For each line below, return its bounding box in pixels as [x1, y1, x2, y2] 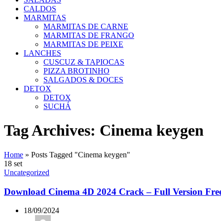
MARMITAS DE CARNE [43, 22, 128, 31]
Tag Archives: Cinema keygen [4, 121, 204, 140]
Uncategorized [4, 168, 49, 177]
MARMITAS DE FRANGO [43, 31, 134, 39]
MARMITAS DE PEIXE [43, 40, 123, 48]
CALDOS [24, 4, 56, 13]
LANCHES [24, 49, 61, 57]
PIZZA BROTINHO [43, 67, 110, 75]
